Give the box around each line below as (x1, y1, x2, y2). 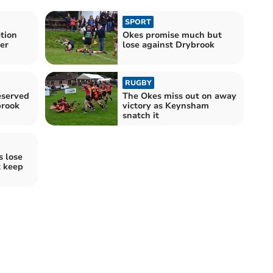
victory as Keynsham (122, 99, 209, 112)
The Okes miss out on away (122, 90, 236, 102)
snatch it (122, 109, 159, 121)
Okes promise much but (122, 29, 222, 41)
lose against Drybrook (122, 38, 214, 51)
